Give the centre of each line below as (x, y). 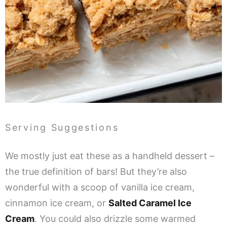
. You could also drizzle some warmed (115, 218)
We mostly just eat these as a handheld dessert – (110, 156)
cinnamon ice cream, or (57, 203)
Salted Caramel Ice (150, 203)
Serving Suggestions (62, 127)
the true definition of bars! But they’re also (96, 171)
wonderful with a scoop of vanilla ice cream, (100, 187)
